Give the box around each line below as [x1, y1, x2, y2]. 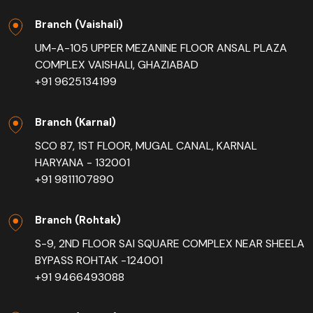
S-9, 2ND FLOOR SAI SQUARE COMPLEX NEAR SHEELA [35, 236, 305, 252]
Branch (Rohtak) [35, 213, 121, 228]
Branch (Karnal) [35, 115, 116, 130]
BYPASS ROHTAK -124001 [35, 253, 163, 268]
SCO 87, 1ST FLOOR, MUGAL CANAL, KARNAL [35, 138, 257, 154]
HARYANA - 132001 [35, 155, 130, 170]
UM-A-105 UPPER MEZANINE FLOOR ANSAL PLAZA [35, 41, 287, 56]
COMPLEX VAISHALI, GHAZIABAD [35, 57, 198, 73]
